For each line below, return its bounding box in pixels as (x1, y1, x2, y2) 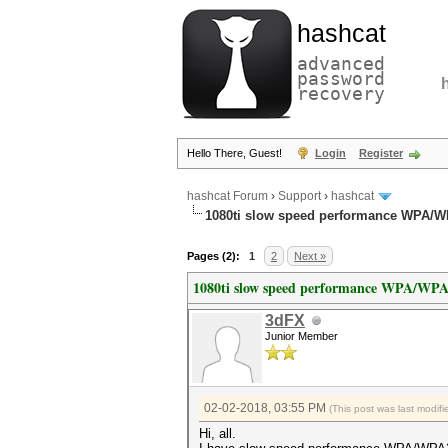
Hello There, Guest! (187, 147, 285, 159)
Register (359, 147, 403, 159)
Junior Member (265, 330, 338, 342)
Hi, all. (199, 426, 236, 441)
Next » (294, 250, 326, 262)
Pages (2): (187, 250, 240, 262)
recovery (297, 83, 385, 104)
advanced (297, 53, 385, 74)
